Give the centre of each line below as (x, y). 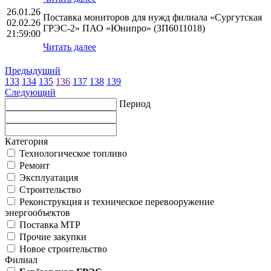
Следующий (30, 93)
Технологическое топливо (72, 154)
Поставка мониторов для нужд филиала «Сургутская (152, 18)
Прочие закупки (52, 237)
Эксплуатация (47, 178)
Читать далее (70, 47)
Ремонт (33, 166)
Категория (26, 142)
